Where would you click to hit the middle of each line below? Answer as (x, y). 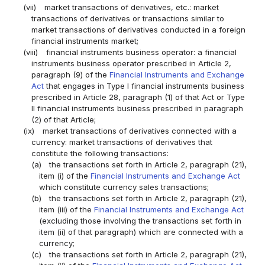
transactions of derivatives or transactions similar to (127, 19)
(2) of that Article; (63, 120)
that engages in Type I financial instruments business (144, 86)
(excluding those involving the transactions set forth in (140, 221)
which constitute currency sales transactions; (124, 187)
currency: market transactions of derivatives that (122, 142)
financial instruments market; (85, 41)
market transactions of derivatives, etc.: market (131, 7)
